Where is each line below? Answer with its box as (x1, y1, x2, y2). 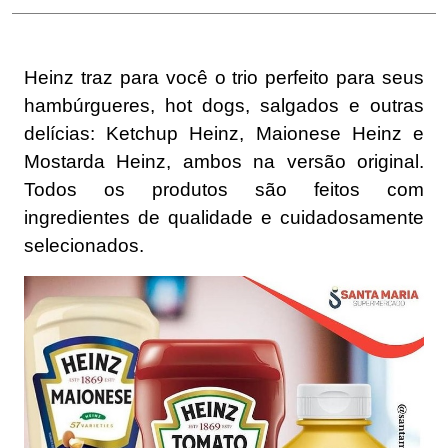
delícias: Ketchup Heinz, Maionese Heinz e (24, 123, 424, 145)
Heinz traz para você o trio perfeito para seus (24, 67, 424, 89)
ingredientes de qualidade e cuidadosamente (24, 207, 424, 229)
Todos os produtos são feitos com (24, 179, 424, 201)
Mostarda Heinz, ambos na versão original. (24, 151, 424, 173)
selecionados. (24, 235, 144, 257)
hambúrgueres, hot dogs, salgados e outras (24, 95, 424, 117)
